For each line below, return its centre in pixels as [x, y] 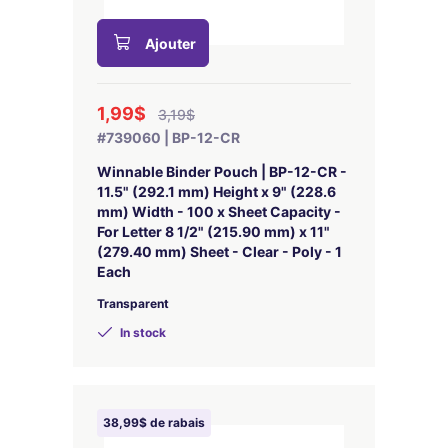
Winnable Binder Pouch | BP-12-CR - [222, 171]
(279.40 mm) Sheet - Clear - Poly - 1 [219, 251]
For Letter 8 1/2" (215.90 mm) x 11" [213, 231]
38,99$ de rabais [154, 422]
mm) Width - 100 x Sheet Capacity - [219, 211]
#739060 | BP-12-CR [168, 137]
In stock [141, 332]
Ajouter [170, 43]
